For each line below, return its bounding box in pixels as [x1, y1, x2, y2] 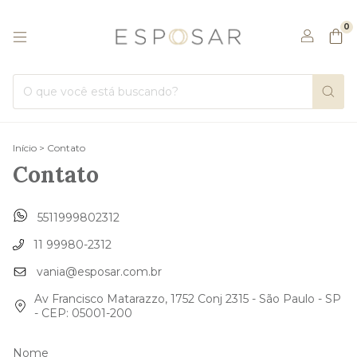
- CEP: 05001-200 [33, 306, 132, 321]
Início [13, 142, 37, 154]
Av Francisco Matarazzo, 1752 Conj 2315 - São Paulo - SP [33, 292, 341, 307]
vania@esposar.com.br [36, 265, 162, 280]
